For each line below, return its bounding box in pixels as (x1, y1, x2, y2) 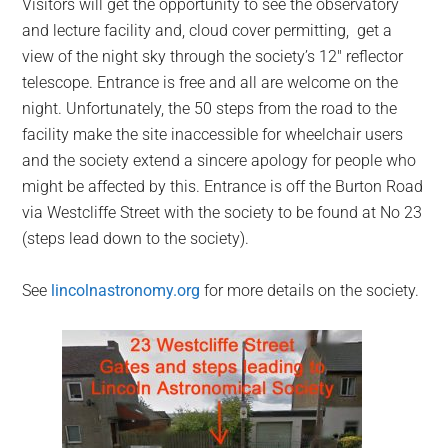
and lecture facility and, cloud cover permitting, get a (22, 20, 393, 40)
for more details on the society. (200, 280, 420, 300)
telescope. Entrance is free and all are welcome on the (22, 72, 399, 92)
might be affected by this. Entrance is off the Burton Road (22, 176, 424, 196)
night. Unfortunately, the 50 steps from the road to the (22, 98, 398, 118)
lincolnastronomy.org (51, 280, 201, 300)
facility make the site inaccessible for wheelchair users (22, 124, 404, 144)
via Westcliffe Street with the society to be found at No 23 (22, 202, 423, 222)
